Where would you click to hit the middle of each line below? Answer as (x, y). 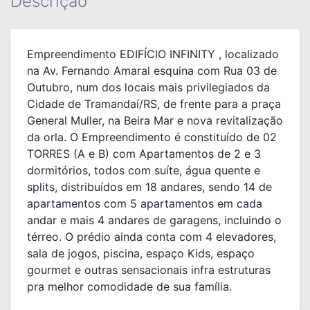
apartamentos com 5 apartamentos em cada (145, 203)
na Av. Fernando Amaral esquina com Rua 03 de (152, 71)
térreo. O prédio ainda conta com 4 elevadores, (152, 237)
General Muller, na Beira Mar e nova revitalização (155, 120)
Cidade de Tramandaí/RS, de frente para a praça (154, 104)
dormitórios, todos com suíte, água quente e (144, 170)
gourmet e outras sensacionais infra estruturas (149, 270)
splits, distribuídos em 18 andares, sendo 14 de (149, 187)
